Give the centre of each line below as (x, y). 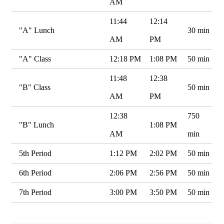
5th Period (35, 153)
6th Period (35, 173)
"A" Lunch (37, 30)
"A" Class (35, 59)
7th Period (35, 192)
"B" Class (35, 87)
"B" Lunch (37, 125)
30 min (199, 30)
